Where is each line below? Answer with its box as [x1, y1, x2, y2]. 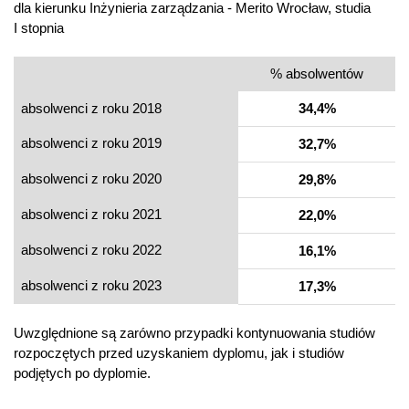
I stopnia [14, 20, 64, 37]
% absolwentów [270, 66, 363, 82]
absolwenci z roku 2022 [21, 242, 162, 258]
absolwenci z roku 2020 [21, 171, 162, 187]
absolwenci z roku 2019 [21, 135, 162, 152]
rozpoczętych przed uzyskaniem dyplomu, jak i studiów [14, 345, 344, 362]
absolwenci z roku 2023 [21, 278, 162, 294]
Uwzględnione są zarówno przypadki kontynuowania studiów [14, 325, 375, 341]
